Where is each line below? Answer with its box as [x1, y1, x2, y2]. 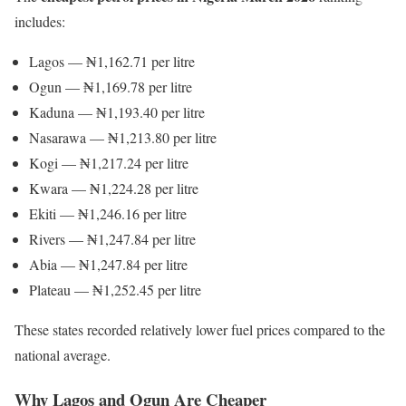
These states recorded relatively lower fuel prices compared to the [14, 320, 385, 340]
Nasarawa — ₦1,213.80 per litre [29, 128, 217, 148]
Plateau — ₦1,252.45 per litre [29, 280, 201, 300]
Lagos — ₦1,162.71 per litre [29, 52, 195, 72]
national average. [14, 345, 111, 365]
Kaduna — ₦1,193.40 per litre [29, 102, 205, 122]
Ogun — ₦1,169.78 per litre [29, 77, 192, 97]
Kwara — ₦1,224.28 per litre [29, 179, 198, 198]
